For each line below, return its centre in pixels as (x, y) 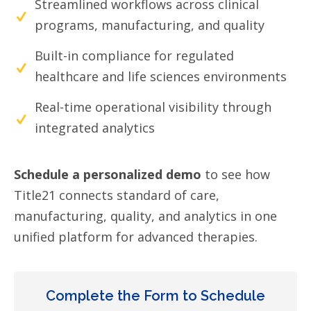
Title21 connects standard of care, (117, 195)
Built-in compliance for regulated (134, 56)
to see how (236, 175)
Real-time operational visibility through (153, 107)
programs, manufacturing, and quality (150, 25)
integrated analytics (95, 128)
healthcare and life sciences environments (161, 77)
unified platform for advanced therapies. (136, 237)
